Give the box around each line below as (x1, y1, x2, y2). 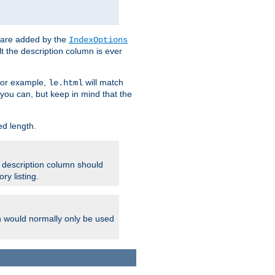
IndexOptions (69, 35, 128, 45)
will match (83, 77, 123, 88)
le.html (48, 78, 83, 88)
